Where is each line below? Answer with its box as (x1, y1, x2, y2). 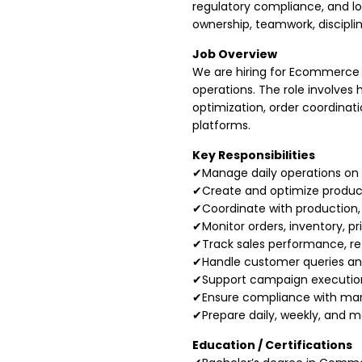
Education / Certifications (192, 337, 352, 353)
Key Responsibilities (192, 147, 315, 163)
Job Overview (192, 46, 277, 62)
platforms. (192, 117, 250, 133)
